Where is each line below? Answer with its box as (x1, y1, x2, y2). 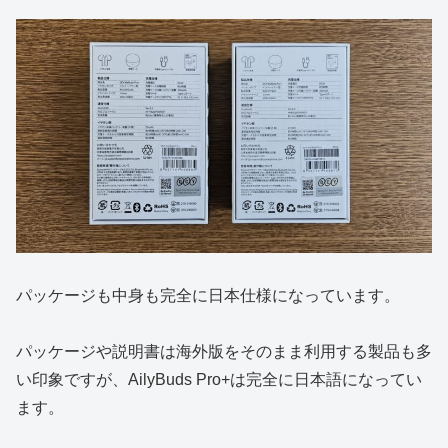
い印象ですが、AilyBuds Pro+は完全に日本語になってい (16, 371, 422, 389)
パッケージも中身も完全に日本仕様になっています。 (16, 286, 400, 304)
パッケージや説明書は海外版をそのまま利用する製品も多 (16, 343, 432, 361)
